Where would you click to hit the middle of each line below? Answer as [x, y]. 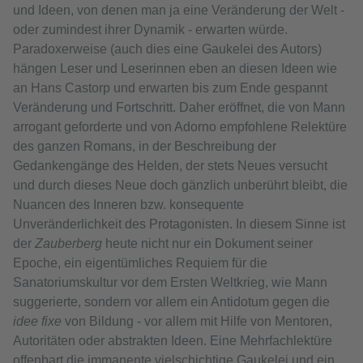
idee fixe [37, 322]
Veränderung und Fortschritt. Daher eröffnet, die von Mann [179, 108]
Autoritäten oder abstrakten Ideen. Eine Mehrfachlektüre [173, 341]
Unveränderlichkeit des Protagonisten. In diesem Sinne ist [179, 224]
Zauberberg [70, 244]
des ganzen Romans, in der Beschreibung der [145, 147]
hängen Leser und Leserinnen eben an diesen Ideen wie [175, 69]
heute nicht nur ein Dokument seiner [209, 244]
